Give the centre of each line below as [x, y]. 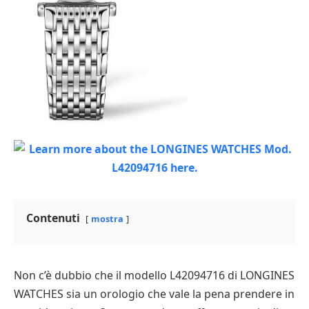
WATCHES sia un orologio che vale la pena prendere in [154, 294]
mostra [107, 219]
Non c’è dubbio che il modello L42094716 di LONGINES [154, 276]
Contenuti [53, 218]
